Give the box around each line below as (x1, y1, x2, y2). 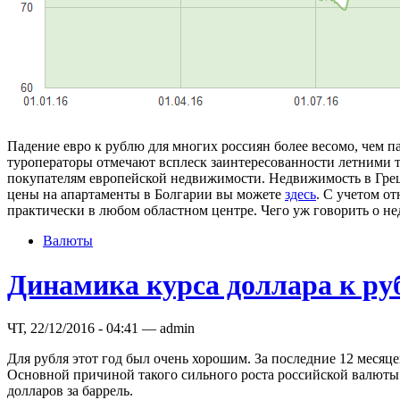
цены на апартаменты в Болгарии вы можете (7, 187, 285, 203)
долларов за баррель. (7, 382, 133, 398)
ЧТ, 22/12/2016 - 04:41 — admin (7, 320, 195, 336)
